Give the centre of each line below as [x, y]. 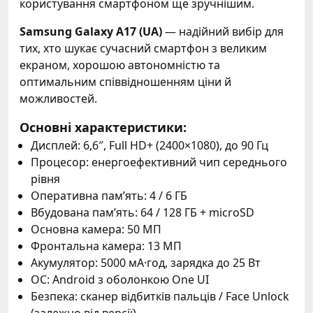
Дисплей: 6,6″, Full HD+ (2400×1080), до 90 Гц [150, 145]
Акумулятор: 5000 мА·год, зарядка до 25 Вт [146, 263]
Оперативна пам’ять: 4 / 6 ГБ [109, 196]
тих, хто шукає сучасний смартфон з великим [143, 48]
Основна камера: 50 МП [96, 229]
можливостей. [58, 99]
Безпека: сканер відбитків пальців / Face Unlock [160, 296]
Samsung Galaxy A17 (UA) [91, 31]
